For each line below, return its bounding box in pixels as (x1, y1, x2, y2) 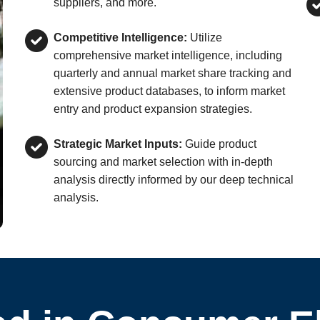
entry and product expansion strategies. (53, 103, 252, 115)
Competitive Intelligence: (53, 31, 187, 44)
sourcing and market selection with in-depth (53, 156, 273, 168)
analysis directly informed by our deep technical (53, 174, 294, 186)
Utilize (186, 31, 222, 44)
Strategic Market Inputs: (53, 138, 182, 150)
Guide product (181, 138, 256, 150)
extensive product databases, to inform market (53, 85, 285, 97)
